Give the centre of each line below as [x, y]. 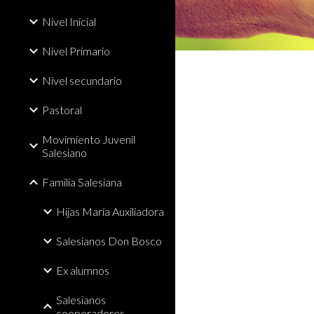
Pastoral [62, 110]
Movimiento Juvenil [89, 139]
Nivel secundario [82, 80]
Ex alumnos [83, 270]
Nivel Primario [76, 51]
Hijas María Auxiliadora [110, 211]
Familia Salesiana [82, 182]
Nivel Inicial [69, 21]
